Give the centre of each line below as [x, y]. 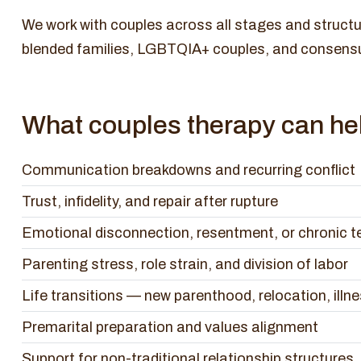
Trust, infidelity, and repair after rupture [150, 201]
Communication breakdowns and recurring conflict [189, 170]
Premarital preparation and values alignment [170, 327]
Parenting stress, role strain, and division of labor [185, 264]
